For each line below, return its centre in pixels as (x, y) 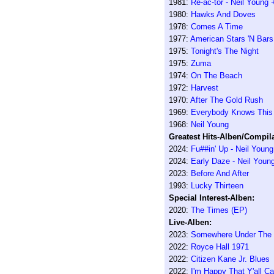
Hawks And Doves (223, 14)
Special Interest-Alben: (211, 198)
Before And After (220, 173)
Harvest (204, 88)
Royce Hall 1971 (220, 247)
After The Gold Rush (226, 100)
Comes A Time (217, 27)
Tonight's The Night (224, 51)
